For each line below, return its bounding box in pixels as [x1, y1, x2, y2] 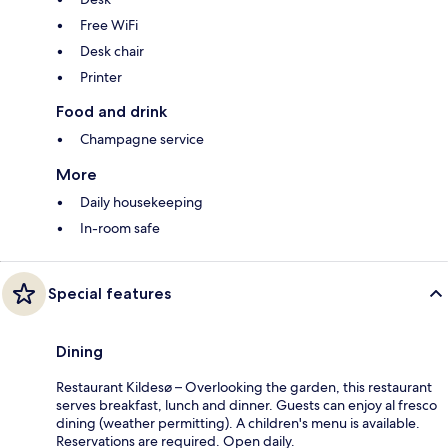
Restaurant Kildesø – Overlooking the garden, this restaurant [56, 378, 432, 397]
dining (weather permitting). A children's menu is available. [56, 414, 420, 433]
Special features [48, 284, 171, 304]
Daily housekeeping [80, 193, 203, 212]
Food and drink [56, 102, 167, 122]
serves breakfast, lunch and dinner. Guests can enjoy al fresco [56, 396, 437, 415]
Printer [80, 68, 122, 87]
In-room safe [80, 219, 160, 238]
